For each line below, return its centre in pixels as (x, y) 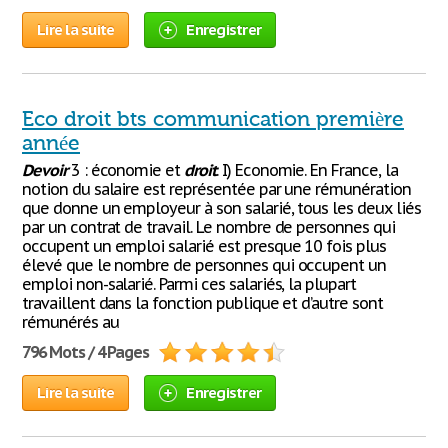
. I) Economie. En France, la (306, 170)
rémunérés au (70, 322)
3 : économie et (125, 170)
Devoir (44, 170)
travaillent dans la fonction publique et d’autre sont (202, 303)
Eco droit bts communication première (213, 119)
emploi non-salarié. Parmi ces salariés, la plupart (189, 284)
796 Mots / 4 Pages (86, 352)
